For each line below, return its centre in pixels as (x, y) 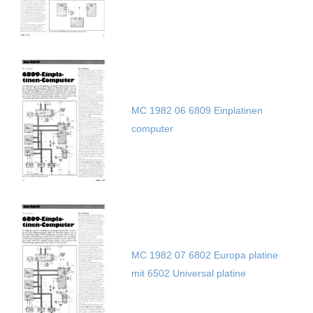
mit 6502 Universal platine (188, 274)
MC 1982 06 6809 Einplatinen (197, 111)
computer (152, 129)
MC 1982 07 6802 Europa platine (204, 255)
